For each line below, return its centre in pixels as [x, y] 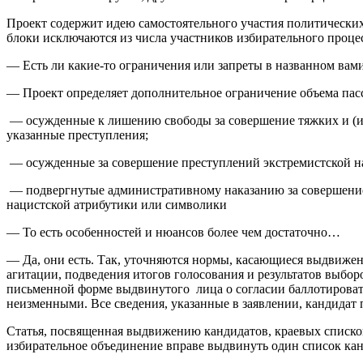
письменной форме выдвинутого [98, 289]
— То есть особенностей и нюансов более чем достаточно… [173, 233]
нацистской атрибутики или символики [117, 205]
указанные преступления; [77, 135]
